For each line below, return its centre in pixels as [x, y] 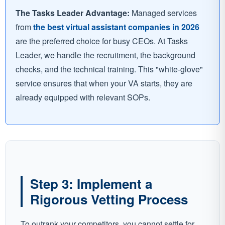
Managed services [163, 13]
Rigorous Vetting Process [109, 199]
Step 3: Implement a [91, 184]
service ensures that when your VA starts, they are [104, 83]
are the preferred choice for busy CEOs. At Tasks [102, 41]
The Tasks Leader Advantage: [73, 13]
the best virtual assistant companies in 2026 [116, 27]
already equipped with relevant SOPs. [83, 97]
